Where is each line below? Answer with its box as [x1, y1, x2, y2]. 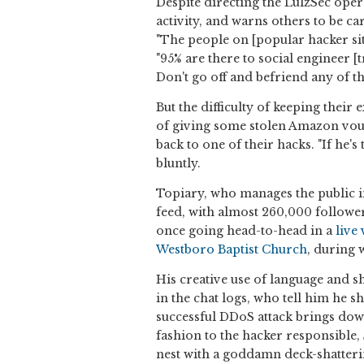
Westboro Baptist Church [156, 242, 307, 258]
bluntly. [156, 156, 201, 171]
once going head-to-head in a [156, 223, 336, 239]
